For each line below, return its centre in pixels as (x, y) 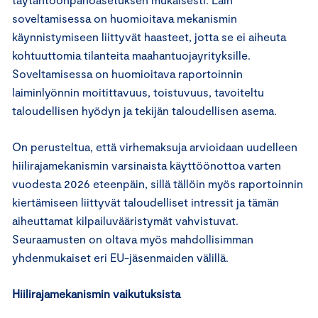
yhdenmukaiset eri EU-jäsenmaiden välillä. (120, 257)
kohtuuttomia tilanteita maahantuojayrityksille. (131, 55)
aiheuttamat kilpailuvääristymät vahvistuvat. (125, 220)
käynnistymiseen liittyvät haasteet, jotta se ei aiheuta (149, 36)
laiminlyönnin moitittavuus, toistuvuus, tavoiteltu (138, 92)
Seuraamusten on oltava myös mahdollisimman (133, 238)
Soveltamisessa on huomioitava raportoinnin (127, 73)
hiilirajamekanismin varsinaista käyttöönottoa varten (147, 165)
